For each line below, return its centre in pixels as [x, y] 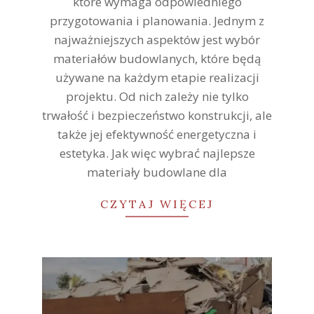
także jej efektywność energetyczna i [157, 135]
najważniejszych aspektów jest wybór [157, 40]
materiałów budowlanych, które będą [157, 59]
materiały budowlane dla [157, 172]
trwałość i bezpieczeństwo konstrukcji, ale [157, 116]
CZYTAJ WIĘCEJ [157, 204]
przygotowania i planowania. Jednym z [157, 21]
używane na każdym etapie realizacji [157, 78]
